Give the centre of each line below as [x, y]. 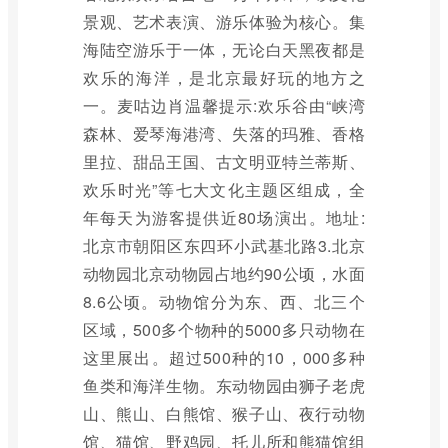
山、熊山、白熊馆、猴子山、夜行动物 [224, 413]
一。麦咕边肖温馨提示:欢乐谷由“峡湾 [224, 105]
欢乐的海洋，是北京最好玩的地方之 [224, 77]
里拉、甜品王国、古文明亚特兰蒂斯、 [224, 161]
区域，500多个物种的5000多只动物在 [224, 329]
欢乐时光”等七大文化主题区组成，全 [224, 189]
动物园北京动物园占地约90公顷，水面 [224, 273]
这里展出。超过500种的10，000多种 [224, 357]
